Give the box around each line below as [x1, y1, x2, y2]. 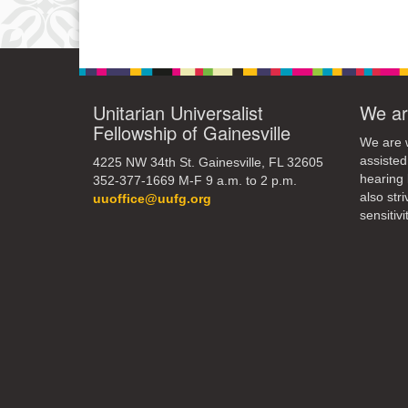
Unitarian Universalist [93, 98, 263, 126]
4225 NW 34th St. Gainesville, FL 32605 [93, 155, 323, 169]
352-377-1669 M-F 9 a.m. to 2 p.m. [93, 173, 297, 188]
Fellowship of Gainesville [93, 118, 291, 146]
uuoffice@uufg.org [93, 191, 211, 206]
